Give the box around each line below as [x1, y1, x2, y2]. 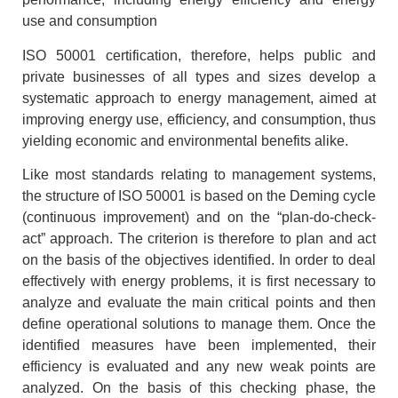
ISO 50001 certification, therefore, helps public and [22, 47, 376, 63]
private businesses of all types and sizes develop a [22, 68, 376, 84]
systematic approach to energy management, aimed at [22, 90, 376, 106]
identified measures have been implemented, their [22, 337, 376, 353]
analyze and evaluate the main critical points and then [22, 294, 376, 310]
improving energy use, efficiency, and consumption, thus [22, 111, 376, 127]
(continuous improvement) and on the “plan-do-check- [22, 209, 376, 225]
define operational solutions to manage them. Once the [22, 315, 376, 331]
